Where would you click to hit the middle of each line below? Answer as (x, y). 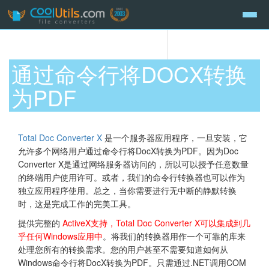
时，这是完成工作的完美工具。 (77, 203)
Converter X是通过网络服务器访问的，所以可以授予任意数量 (133, 164)
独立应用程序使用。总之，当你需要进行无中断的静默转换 (127, 190)
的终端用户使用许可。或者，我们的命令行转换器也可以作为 (131, 177)
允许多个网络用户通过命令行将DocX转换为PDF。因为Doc (128, 150)
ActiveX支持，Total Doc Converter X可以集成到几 (156, 222)
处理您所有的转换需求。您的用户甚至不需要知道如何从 (123, 249)
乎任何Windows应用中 (60, 236)
